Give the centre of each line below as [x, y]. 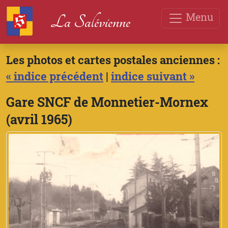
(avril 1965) [39, 119]
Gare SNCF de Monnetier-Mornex [107, 102]
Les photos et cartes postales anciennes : [113, 60]
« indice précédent [55, 76]
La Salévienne [90, 22]
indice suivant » [153, 76]
